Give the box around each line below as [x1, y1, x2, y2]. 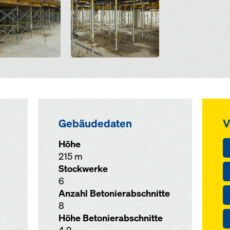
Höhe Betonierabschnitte [58, 212, 163, 224]
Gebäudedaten [58, 116, 132, 130]
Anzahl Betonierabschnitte [58, 187, 170, 199]
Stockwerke [58, 163, 108, 175]
